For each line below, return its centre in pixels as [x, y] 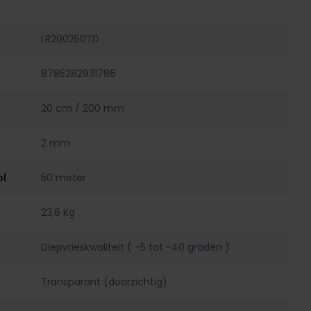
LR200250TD [70, 39]
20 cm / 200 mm [82, 108]
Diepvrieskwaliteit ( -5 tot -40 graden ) [135, 247]
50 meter [63, 177]
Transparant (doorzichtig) [104, 281]
